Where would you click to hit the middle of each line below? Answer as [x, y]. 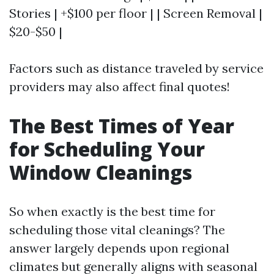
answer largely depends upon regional [119, 248]
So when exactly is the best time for [112, 211]
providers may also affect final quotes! [120, 86]
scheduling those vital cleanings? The [117, 229]
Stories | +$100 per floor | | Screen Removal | [136, 13]
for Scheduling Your [107, 149]
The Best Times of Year [122, 125]
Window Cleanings [101, 172]
